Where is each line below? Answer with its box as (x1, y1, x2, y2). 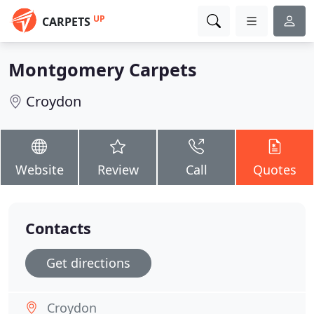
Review (97, 161, 139, 178)
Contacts (25, 218, 91, 238)
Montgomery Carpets (8, 57, 197, 81)
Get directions (46, 254, 130, 271)
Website (15, 161, 64, 178)
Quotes (253, 161, 296, 178)
